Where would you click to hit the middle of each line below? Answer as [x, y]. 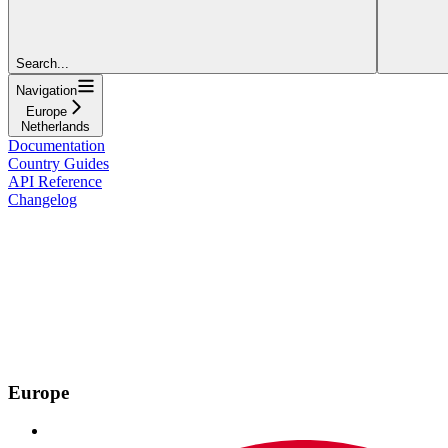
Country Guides [58, 163]
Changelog [42, 199]
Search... [42, 63]
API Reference [55, 181]
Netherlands [55, 126]
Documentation [56, 145]
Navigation [46, 90]
